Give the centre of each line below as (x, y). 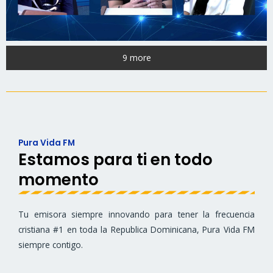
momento (58, 180)
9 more (136, 57)
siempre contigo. (51, 245)
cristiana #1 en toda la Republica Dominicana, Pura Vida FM (136, 230)
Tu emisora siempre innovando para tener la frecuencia (136, 214)
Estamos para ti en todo (115, 160)
